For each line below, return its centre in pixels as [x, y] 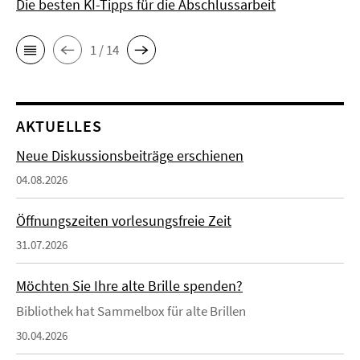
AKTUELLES [59, 126]
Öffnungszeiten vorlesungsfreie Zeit [124, 221]
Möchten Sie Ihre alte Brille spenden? [129, 286]
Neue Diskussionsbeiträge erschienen [130, 155]
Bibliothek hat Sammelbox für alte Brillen [131, 311]
